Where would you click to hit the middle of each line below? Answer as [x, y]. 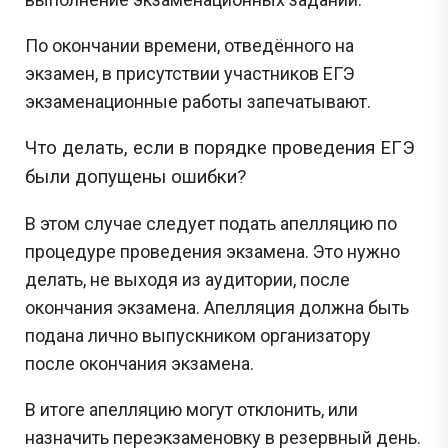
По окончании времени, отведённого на [189, 45]
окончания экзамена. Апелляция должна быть [217, 307]
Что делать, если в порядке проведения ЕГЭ [220, 147]
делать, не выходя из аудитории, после [187, 279]
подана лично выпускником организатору [198, 335]
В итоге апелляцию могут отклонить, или [191, 409]
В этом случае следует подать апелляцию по [211, 223]
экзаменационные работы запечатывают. [198, 101]
